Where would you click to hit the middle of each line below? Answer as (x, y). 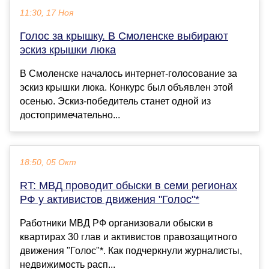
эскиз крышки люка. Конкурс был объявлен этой (126, 87)
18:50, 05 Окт (48, 162)
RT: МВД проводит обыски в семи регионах (128, 185)
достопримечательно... (70, 115)
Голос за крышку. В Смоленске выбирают (124, 36)
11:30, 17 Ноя (47, 13)
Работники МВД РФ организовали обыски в (116, 223)
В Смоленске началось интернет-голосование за (128, 73)
